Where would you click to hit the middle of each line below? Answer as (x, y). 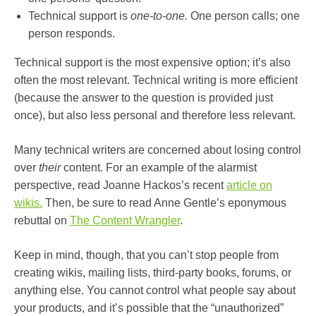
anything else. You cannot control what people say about (155, 290)
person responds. (72, 34)
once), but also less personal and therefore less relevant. (155, 115)
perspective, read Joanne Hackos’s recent (120, 185)
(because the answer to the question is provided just (144, 98)
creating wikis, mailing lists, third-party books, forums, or (153, 273)
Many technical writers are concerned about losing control (158, 150)
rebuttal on (42, 220)
